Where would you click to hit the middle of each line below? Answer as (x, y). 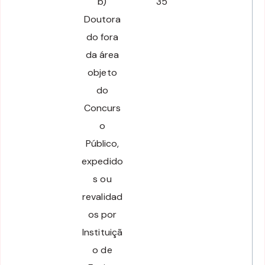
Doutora (102, 19)
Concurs (102, 108)
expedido (102, 161)
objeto (102, 72)
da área (102, 54)
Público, (102, 143)
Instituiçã (102, 232)
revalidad (102, 196)
